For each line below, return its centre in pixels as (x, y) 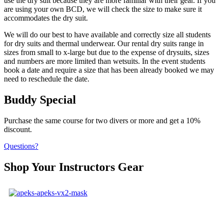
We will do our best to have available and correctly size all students (107, 35)
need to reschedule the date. (47, 79)
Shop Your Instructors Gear (74, 167)
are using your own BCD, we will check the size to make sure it (103, 9)
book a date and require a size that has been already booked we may (109, 70)
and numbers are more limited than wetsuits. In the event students (105, 61)
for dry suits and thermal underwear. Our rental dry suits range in (104, 44)
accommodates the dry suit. (46, 18)
